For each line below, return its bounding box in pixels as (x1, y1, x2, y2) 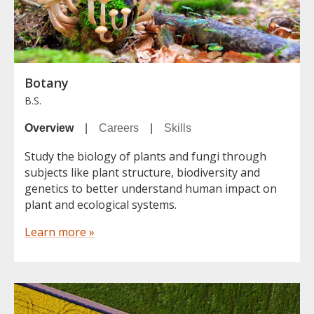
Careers (99, 121, 139, 134)
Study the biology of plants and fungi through (25, 148, 266, 164)
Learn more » (25, 224, 95, 240)
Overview (25, 121, 74, 134)
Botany (25, 74, 69, 91)
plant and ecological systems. (25, 196, 177, 212)
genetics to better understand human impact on (25, 180, 277, 196)
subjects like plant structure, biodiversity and (25, 164, 260, 180)
